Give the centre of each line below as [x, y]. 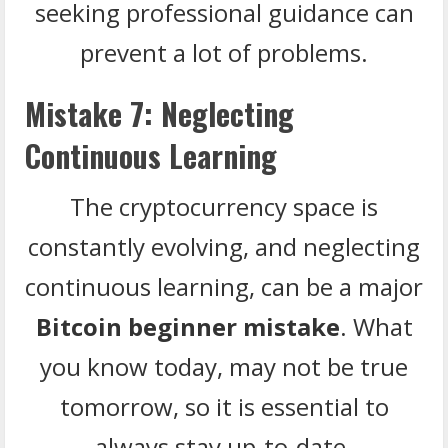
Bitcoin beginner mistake [187, 326]
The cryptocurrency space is [224, 206]
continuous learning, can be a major [224, 286]
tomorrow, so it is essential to [224, 406]
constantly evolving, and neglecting [224, 246]
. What [376, 326]
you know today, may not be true [224, 366]
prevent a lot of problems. [224, 52]
